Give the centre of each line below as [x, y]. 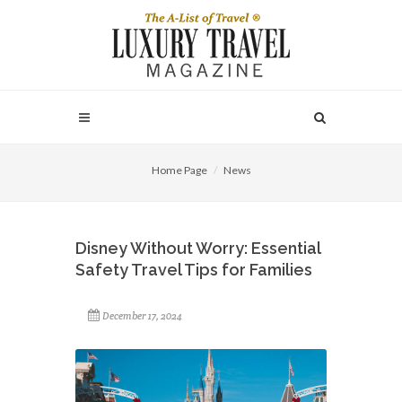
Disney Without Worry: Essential [198, 248]
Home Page [179, 170]
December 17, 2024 [142, 316]
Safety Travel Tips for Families [194, 270]
